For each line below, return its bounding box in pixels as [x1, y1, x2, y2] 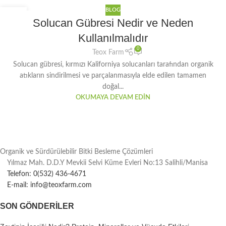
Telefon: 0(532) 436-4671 [7, 170, 86, 178]
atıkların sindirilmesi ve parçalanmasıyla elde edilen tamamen [20, 72, 206, 79]
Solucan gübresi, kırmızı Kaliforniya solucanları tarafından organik [13, 61, 213, 68]
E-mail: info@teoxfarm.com [7, 181, 92, 189]
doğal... [102, 83, 124, 90]
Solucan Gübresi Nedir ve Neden [33, 17, 193, 30]
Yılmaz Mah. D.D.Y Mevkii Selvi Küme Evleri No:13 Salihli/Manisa [7, 159, 208, 166]
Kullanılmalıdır [78, 32, 148, 45]
